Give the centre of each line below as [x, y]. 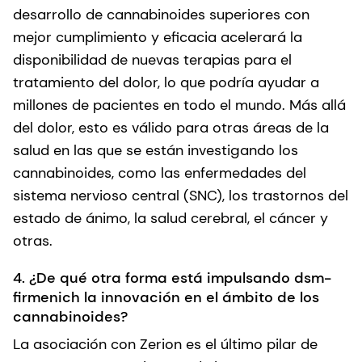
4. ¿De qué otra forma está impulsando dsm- [172, 278]
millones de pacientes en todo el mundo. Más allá [179, 105]
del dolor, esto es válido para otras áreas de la [171, 127]
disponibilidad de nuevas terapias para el [152, 59]
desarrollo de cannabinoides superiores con [161, 14]
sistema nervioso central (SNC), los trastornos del [181, 195]
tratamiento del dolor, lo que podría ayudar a [166, 82]
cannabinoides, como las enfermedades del [160, 173]
